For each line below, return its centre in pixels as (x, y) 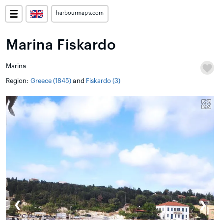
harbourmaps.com (80, 13)
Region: (18, 81)
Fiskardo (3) (103, 81)
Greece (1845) (51, 81)
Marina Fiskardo (61, 45)
